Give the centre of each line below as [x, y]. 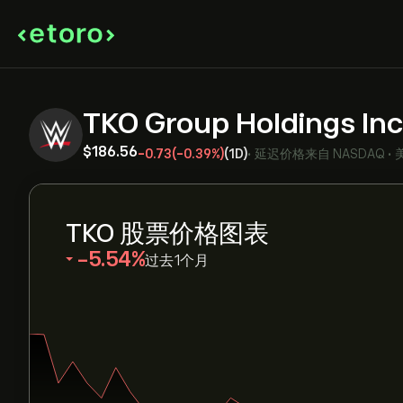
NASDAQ [359, 154]
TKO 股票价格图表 [167, 233]
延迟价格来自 [292, 154]
